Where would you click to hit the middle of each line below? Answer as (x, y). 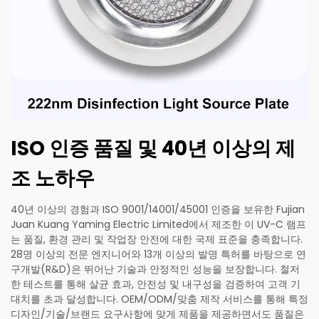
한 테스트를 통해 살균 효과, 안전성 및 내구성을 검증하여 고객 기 (156, 284)
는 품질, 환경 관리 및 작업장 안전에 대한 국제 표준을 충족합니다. (157, 240)
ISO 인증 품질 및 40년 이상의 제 (153, 149)
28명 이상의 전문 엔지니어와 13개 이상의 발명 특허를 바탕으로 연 (158, 255)
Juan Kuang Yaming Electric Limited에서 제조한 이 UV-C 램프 (158, 225)
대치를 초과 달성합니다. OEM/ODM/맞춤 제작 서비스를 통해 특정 (159, 299)
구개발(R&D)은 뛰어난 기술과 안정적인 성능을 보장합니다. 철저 (155, 270)
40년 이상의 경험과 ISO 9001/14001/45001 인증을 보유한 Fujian (158, 210)
